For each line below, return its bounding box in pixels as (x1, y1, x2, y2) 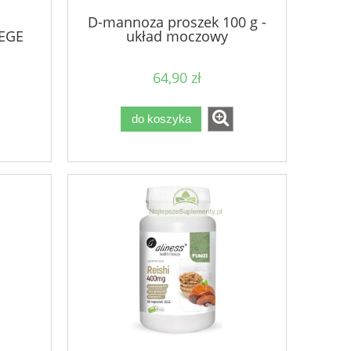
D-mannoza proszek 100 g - (88, 13, 266, 32)
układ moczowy (126, 27, 228, 46)
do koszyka (131, 112, 191, 126)
